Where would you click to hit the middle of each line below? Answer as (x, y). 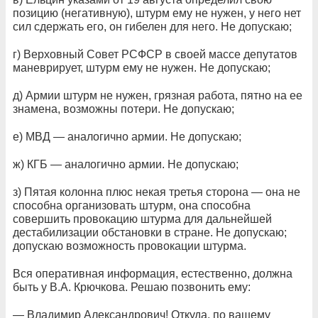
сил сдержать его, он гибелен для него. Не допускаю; (152, 27)
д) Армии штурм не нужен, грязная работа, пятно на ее (158, 95)
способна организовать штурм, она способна (132, 205)
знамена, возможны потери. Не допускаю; (124, 109)
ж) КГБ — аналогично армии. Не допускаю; (126, 164)
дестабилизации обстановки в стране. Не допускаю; (150, 232)
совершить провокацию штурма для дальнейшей (142, 219)
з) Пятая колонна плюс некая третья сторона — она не (157, 192)
